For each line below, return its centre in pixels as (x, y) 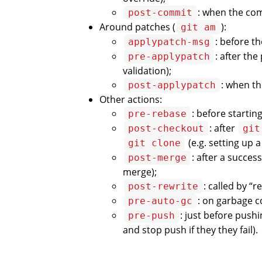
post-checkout (166, 129)
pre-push (151, 216)
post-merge (157, 158)
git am (198, 27)
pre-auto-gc (160, 201)
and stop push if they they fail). (190, 230)
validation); (147, 71)
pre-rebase (157, 114)
